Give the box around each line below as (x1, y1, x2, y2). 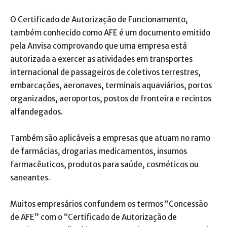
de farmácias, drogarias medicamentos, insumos (10, 146, 187, 156)
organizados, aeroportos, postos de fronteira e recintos (10, 94, 211, 103)
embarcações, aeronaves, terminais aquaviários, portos (10, 81, 212, 90)
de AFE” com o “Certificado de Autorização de (10, 212, 177, 222)
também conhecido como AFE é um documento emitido (10, 28, 210, 37)
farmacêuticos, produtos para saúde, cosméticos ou (10, 160, 199, 169)
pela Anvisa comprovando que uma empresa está (10, 41, 187, 51)
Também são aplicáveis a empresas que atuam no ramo (10, 133, 210, 143)
